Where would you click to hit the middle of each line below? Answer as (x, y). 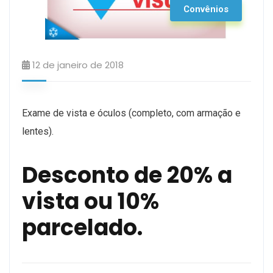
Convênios (206, 9)
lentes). (38, 131)
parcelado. (82, 227)
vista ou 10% (90, 201)
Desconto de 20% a (127, 175)
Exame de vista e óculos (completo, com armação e (131, 113)
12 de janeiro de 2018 (78, 65)
